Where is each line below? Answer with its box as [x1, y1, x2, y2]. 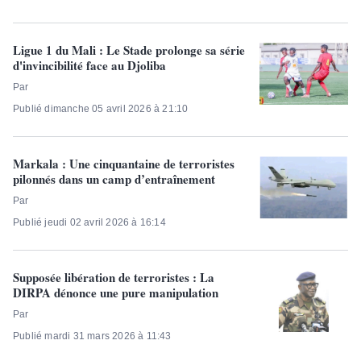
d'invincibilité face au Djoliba [13, 56, 166, 75]
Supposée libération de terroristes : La [13, 268, 214, 287]
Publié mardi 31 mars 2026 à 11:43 [13, 330, 172, 342]
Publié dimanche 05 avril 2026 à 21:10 [13, 103, 189, 115]
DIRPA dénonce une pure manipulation [13, 284, 218, 302]
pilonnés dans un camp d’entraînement [13, 170, 215, 189]
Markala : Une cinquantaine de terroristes [13, 155, 234, 173]
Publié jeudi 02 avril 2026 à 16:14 [13, 217, 166, 229]
